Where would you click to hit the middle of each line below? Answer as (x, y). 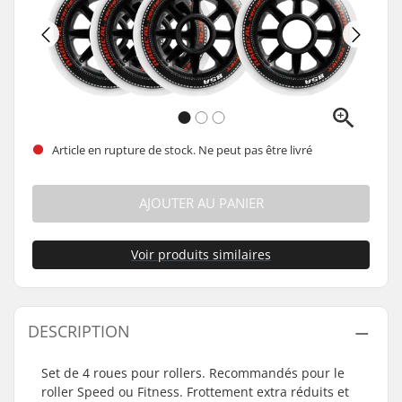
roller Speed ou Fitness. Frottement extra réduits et (195, 392)
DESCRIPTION (79, 331)
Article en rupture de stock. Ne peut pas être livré (181, 149)
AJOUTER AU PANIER (201, 203)
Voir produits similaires (201, 254)
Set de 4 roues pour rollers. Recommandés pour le (193, 373)
